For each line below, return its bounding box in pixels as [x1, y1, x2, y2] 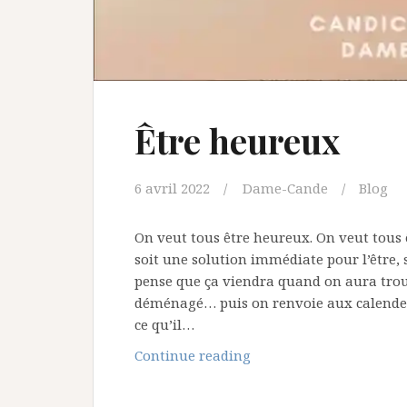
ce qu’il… [134, 315, 194, 334]
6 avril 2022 [134, 179, 210, 198]
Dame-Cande [243, 179, 328, 198]
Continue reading [134, 346, 251, 365]
